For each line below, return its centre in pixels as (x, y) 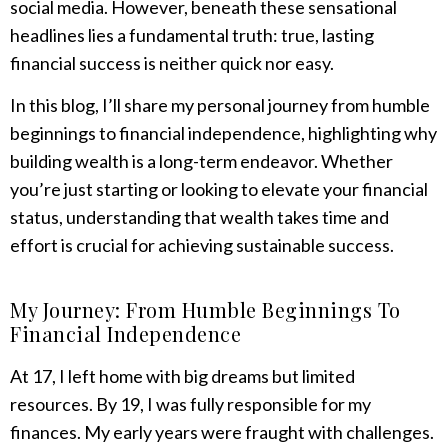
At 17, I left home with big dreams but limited (182, 375)
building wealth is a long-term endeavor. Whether (201, 161)
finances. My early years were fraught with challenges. (222, 431)
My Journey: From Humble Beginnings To (205, 309)
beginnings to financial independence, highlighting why (223, 133)
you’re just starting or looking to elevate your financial (219, 189)
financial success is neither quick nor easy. (172, 63)
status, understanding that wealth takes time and (199, 217)
